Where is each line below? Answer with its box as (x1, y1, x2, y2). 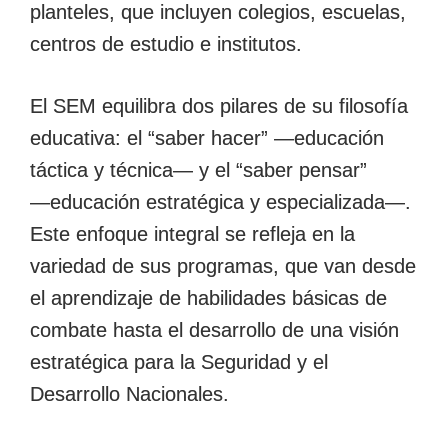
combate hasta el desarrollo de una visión (30, 318, 399, 341)
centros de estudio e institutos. (30, 32, 308, 55)
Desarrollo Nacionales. (30, 382, 229, 405)
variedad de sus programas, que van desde (30, 254, 416, 277)
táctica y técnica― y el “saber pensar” (30, 158, 367, 181)
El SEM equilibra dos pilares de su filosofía (30, 94, 408, 117)
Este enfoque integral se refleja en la (30, 222, 355, 245)
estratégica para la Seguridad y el (30, 350, 328, 373)
